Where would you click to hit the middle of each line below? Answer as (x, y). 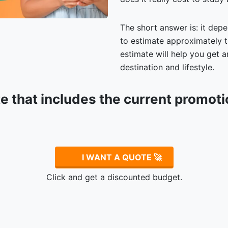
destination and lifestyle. (167, 67)
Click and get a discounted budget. (114, 177)
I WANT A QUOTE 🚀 (121, 157)
